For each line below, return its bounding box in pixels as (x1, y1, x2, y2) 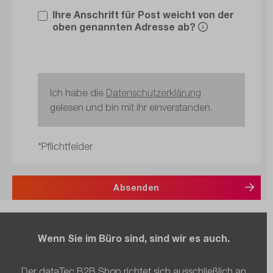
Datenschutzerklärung (106, 87, 201, 99)
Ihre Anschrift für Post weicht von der (52, 9, 234, 21)
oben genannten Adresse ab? (52, 21, 198, 33)
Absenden (113, 182, 160, 193)
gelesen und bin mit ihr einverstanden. (50, 102, 213, 113)
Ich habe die (50, 87, 106, 99)
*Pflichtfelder (38, 141, 93, 152)
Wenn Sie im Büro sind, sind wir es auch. (37, 232, 230, 244)
